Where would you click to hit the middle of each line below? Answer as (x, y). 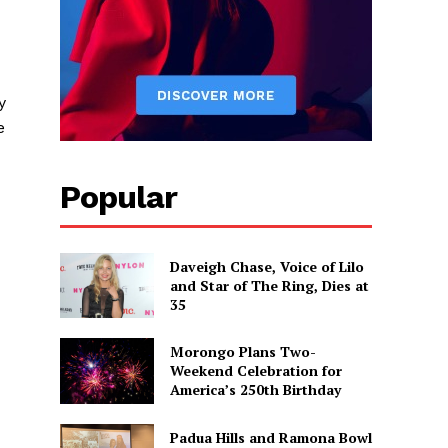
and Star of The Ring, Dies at (269, 285)
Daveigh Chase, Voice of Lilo (266, 266)
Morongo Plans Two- (242, 352)
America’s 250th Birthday (255, 390)
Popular (119, 196)
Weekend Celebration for (255, 371)
